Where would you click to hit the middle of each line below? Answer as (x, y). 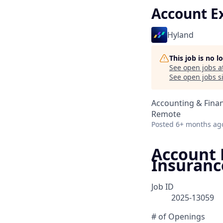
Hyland (180, 35)
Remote (166, 114)
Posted (163, 124)
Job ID (163, 187)
